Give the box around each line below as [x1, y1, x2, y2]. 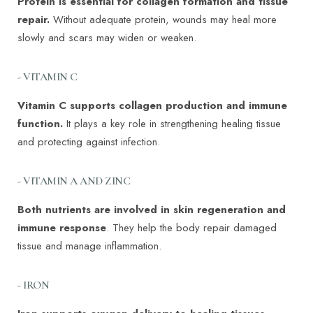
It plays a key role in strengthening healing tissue [63, 116, 281, 132]
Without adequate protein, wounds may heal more [53, 12, 277, 28]
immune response [17, 220, 106, 236]
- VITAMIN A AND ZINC [17, 174, 131, 189]
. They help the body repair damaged [106, 220, 277, 236]
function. [17, 116, 63, 132]
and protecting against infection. [17, 134, 160, 150]
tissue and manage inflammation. [17, 238, 161, 254]
